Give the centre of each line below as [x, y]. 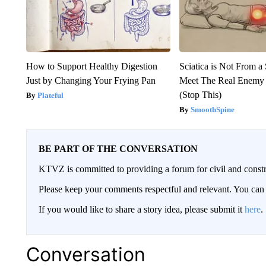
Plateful [50, 95]
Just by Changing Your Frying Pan [91, 80]
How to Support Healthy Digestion [91, 66]
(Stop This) [201, 94]
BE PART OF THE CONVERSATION [118, 148]
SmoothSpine [213, 109]
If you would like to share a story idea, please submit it [141, 209]
